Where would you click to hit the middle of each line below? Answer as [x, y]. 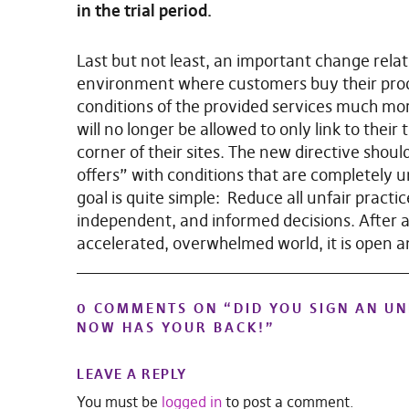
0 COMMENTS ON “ [155, 308]
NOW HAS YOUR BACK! [171, 327]
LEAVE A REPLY [132, 373]
